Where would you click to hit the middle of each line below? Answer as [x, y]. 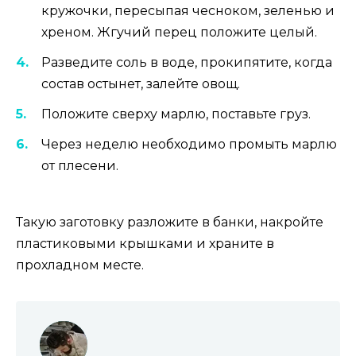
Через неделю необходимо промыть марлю [189, 145]
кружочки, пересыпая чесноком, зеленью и [188, 10]
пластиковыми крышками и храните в [145, 243]
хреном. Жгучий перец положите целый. [179, 32]
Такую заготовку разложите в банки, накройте [170, 222]
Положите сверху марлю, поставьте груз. [176, 114]
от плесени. [80, 166]
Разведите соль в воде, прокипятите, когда [187, 62]
